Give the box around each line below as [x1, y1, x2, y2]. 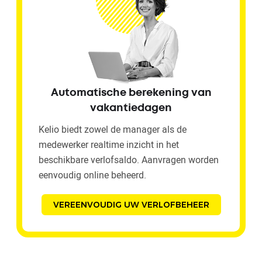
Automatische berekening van [50, 88, 212, 98]
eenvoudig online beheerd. [39, 168, 146, 181]
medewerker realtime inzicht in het [39, 137, 179, 151]
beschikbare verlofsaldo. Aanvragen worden [39, 153, 219, 166]
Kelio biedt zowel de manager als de [39, 122, 187, 136]
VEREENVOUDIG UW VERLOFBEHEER [53, 199, 209, 210]
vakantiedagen [90, 103, 172, 113]
